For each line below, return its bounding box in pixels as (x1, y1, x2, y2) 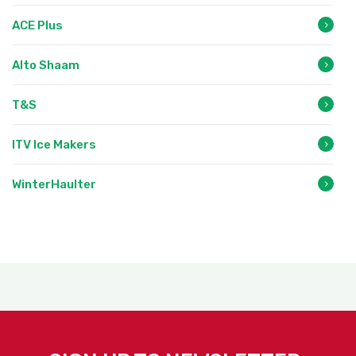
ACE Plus (12, 17, 63, 33)
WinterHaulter (12, 176, 96, 192)
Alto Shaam (12, 57, 79, 72)
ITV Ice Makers (12, 137, 96, 152)
